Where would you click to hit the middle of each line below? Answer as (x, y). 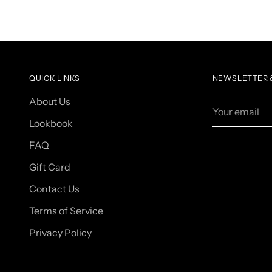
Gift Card (50, 167)
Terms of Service (66, 211)
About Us (50, 101)
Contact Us (55, 189)
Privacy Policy (61, 233)
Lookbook (51, 123)
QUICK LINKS (55, 78)
